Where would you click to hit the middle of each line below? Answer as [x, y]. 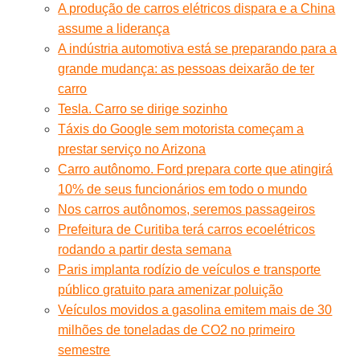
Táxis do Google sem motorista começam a [181, 129]
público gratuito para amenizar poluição [171, 289]
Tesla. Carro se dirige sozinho [143, 108]
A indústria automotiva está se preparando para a [198, 48]
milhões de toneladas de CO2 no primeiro [177, 329]
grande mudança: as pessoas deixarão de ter [186, 68]
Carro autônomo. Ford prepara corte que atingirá [196, 169]
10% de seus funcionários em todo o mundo [183, 189]
